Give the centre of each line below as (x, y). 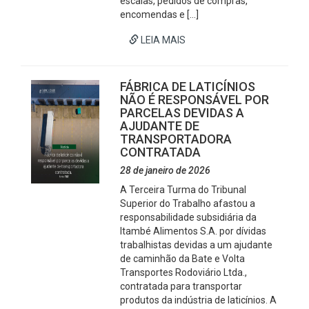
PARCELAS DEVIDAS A (182, 113)
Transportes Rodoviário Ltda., (184, 272)
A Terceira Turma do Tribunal (183, 190)
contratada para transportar (181, 286)
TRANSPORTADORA (176, 139)
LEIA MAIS (162, 40)
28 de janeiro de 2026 (166, 170)
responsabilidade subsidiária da (189, 217)
